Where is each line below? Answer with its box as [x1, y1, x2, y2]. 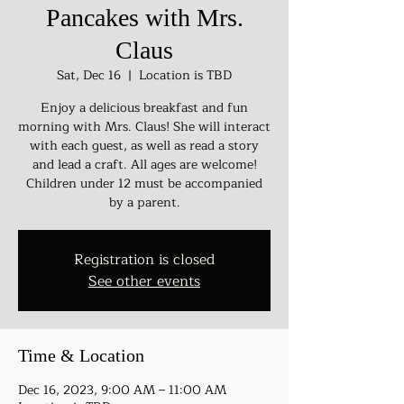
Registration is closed [74, 247, 215, 271]
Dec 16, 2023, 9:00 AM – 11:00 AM [18, 379, 226, 400]
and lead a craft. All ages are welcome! [32, 153, 257, 175]
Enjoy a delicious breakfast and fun [41, 96, 248, 118]
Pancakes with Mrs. [45, 3, 243, 32]
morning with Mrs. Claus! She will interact [18, 115, 271, 137]
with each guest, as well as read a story [30, 134, 259, 156]
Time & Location [18, 344, 144, 365]
